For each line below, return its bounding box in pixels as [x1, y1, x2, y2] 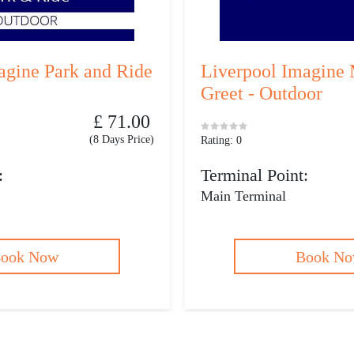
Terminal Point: [201, 165, 308, 185]
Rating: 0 [201, 134, 242, 146]
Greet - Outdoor [201, 83, 322, 104]
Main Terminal [201, 188, 286, 204]
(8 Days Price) [88, 134, 154, 145]
